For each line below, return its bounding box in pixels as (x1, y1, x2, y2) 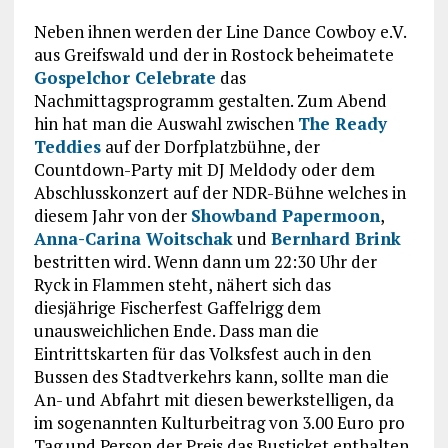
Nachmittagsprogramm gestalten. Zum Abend (33, 88, 387, 112)
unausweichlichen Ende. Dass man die (33, 318, 319, 342)
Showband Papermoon (190, 203, 380, 227)
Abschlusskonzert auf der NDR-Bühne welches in (33, 180, 406, 204)
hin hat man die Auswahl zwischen (33, 111, 298, 135)
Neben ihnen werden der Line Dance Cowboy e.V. (33, 19, 406, 43)
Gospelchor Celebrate (33, 65, 216, 89)
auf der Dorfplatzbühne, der (100, 134, 320, 158)
